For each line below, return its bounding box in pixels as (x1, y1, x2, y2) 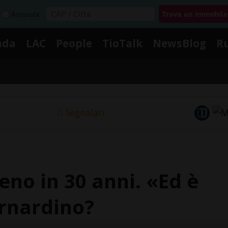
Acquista (11, 9, 39, 19)
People (56, 36, 92, 50)
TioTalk (102, 36, 142, 50)
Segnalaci (65, 106, 105, 119)
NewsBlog (153, 36, 206, 50)
